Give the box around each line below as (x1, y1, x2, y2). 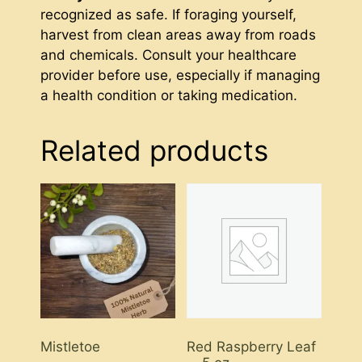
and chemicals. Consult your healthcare (40, 46, 297, 63)
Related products (40, 133, 268, 167)
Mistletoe (40, 339, 100, 356)
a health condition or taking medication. (40, 86, 297, 103)
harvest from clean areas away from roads (40, 26, 316, 43)
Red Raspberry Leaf (186, 339, 316, 356)
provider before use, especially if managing (40, 66, 320, 83)
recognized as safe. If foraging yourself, (40, 6, 297, 23)
